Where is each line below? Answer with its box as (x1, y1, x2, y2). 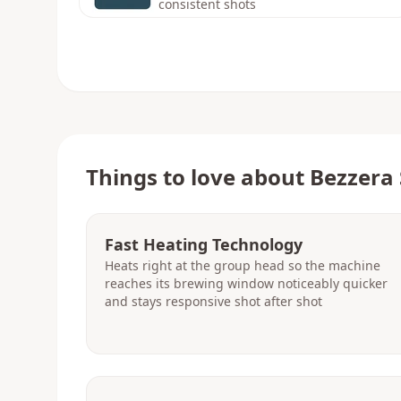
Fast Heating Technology (105, 234, 303, 255)
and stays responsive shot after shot (105, 293, 322, 310)
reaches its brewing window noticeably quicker (105, 275, 388, 292)
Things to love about (86, 162, 310, 192)
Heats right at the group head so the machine (105, 257, 380, 274)
